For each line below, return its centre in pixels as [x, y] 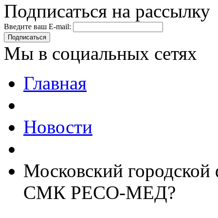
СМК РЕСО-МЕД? [100, 193]
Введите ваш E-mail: [37, 27]
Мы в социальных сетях [100, 54]
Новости [58, 127]
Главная [55, 83]
